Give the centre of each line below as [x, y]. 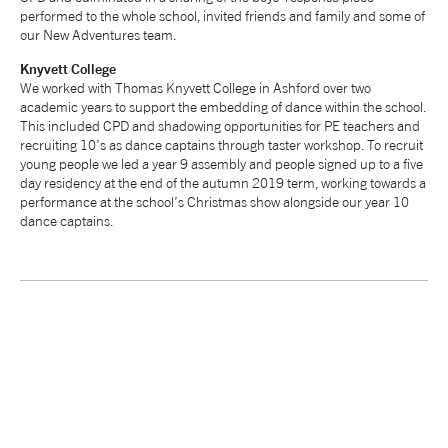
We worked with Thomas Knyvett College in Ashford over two [195, 87]
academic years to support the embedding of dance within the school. [223, 106]
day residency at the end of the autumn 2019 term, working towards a [223, 182]
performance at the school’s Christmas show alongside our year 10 [214, 201]
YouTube [338, 31]
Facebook [236, 31]
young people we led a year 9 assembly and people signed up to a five [221, 163]
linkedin [179, 31]
